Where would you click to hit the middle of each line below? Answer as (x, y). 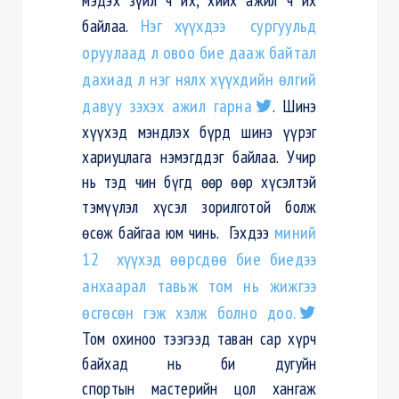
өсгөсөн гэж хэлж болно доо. (189, 313)
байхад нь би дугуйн (199, 363)
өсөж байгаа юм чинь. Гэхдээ (179, 232)
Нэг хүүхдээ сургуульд (223, 26)
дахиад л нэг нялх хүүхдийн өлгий (199, 80)
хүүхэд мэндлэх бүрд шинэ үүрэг (199, 132)
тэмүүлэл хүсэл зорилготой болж (199, 207)
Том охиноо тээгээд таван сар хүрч (199, 338)
